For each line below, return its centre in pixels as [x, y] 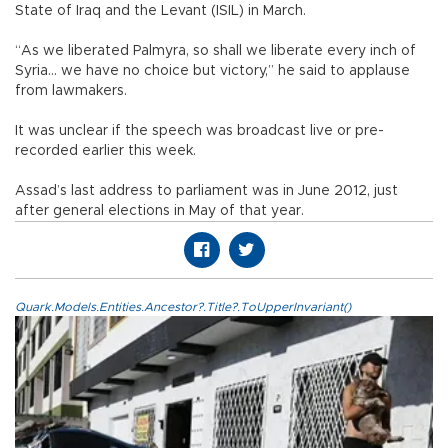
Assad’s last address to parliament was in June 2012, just [206, 190]
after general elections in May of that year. [159, 210]
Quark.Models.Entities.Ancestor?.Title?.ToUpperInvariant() [183, 306]
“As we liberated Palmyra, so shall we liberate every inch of [215, 50]
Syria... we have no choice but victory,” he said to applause [212, 70]
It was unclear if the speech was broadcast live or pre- [199, 130]
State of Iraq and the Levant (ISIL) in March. [160, 10]
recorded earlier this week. [107, 150]
